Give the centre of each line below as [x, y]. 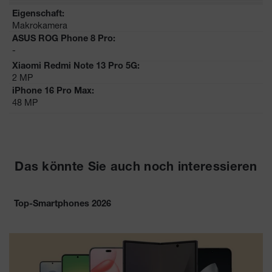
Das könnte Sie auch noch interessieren [136, 168]
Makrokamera [40, 25]
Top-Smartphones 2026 [63, 204]
